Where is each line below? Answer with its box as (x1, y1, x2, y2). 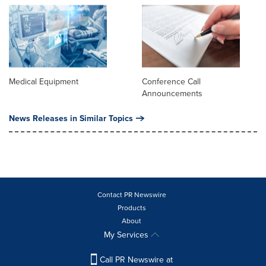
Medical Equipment (9, 75, 78, 88)
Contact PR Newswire (97, 189, 166, 200)
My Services (104, 229, 151, 241)
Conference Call (142, 75, 201, 88)
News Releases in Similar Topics (9, 112, 133, 125)
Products (117, 202, 146, 213)
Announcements (142, 87, 202, 100)
